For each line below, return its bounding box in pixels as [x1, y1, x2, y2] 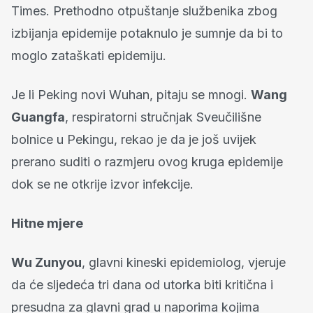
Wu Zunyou [11, 254, 82, 270]
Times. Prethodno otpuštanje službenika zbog [11, 3, 277, 18]
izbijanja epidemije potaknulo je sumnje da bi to [11, 25, 283, 41]
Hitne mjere [11, 215, 83, 231]
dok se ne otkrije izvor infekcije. [11, 176, 194, 191]
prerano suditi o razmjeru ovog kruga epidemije [11, 154, 283, 169]
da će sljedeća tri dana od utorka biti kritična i [11, 277, 273, 292]
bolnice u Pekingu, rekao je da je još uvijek [11, 131, 256, 147]
